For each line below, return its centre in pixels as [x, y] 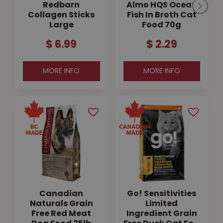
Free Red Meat [61, 214]
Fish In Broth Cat [162, 15]
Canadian [61, 194]
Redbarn [61, 5]
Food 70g [162, 25]
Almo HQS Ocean [162, 5]
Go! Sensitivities [162, 194]
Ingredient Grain [162, 214]
